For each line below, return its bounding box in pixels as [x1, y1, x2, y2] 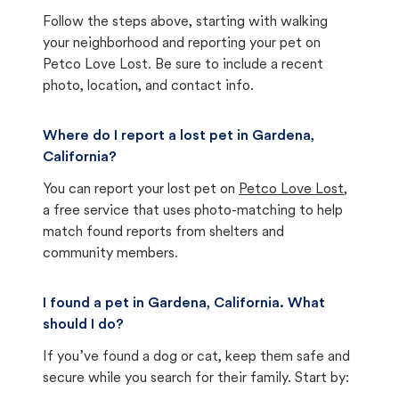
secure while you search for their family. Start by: [43, 371, 349, 386]
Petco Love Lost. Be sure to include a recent [43, 58, 323, 72]
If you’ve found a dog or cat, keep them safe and [43, 350, 350, 364]
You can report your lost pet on [43, 183, 235, 197]
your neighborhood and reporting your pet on [43, 37, 321, 51]
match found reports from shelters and [43, 225, 284, 240]
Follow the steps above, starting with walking [43, 15, 328, 29]
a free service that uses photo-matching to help [43, 204, 343, 218]
